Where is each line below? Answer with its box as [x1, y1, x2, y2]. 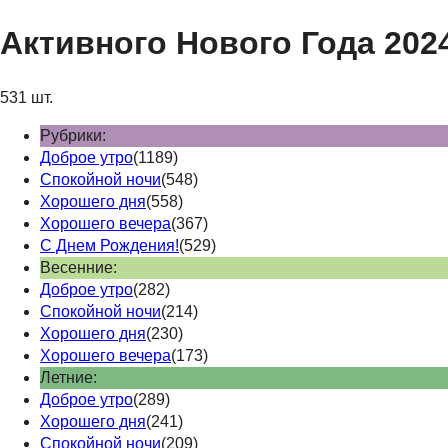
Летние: [40, 368, 97, 386]
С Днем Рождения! [40, 236, 179, 254]
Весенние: [40, 258, 117, 276]
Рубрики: [40, 126, 106, 144]
